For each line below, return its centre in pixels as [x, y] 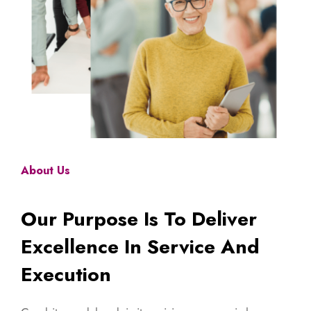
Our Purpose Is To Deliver [139, 219]
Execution [66, 274]
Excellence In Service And [140, 246]
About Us [45, 170]
